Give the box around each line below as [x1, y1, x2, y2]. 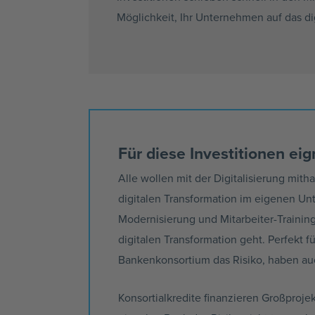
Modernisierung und [118, 210, 220, 226]
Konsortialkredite [118, 290, 201, 306]
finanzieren [201, 290, 262, 306]
